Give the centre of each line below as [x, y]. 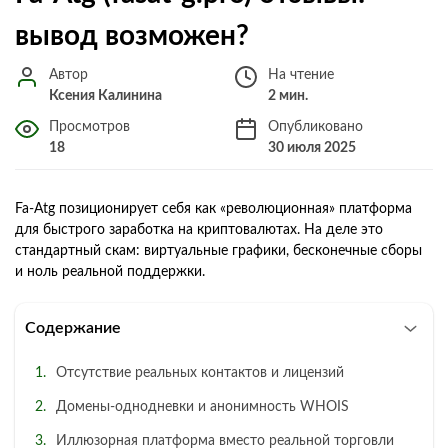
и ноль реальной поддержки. [110, 271]
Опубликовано [315, 126]
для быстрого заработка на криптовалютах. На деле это [199, 229]
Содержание [73, 327]
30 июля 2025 [312, 147]
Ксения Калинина [105, 95]
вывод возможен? [132, 35]
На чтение [301, 74]
